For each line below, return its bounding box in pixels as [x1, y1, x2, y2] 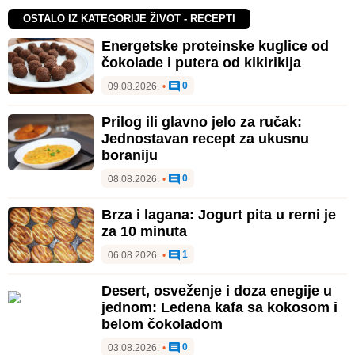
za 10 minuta [101, 223, 187, 240]
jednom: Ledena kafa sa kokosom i [101, 300, 338, 316]
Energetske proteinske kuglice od [101, 38, 329, 55]
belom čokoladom [101, 316, 223, 333]
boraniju [101, 147, 158, 164]
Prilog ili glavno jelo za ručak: [101, 114, 302, 131]
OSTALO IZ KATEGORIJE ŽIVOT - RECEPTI [23, 13, 236, 25]
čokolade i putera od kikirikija [101, 55, 301, 71]
